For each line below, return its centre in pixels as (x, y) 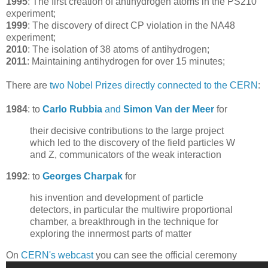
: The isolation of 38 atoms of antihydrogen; (118, 50)
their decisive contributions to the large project (127, 131)
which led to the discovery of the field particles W (133, 143)
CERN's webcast (57, 255)
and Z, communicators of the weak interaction (126, 155)
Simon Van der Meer (169, 109)
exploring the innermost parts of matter (111, 233)
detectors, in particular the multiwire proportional (131, 209)
